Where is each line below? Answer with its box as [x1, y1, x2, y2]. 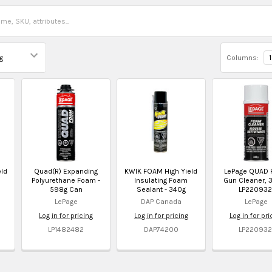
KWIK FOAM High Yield [124, 166, 198, 175]
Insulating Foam [134, 175, 188, 185]
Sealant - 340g [136, 185, 186, 194]
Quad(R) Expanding [34, 166, 98, 175]
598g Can [49, 185, 83, 194]
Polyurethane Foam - [32, 175, 101, 185]
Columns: [226, 53, 259, 63]
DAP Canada [140, 197, 182, 206]
